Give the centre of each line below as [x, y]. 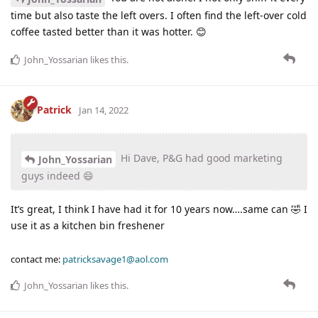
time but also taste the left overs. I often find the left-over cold [159, 16]
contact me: [37, 259]
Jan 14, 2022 [104, 110]
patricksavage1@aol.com [115, 259]
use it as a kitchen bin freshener [88, 225]
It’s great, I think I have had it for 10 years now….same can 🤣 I [159, 209]
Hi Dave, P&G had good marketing [200, 158]
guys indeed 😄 [57, 175]
